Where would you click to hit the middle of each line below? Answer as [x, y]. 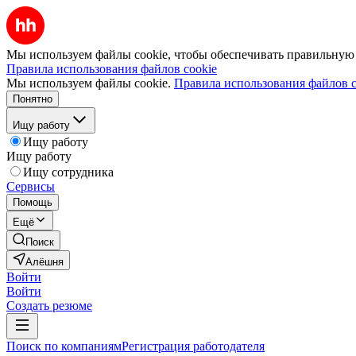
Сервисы [31, 186]
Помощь [33, 202]
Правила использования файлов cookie [112, 69]
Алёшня [44, 262]
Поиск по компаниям [64, 346]
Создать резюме [49, 306]
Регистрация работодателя [193, 346]
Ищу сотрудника [68, 172]
